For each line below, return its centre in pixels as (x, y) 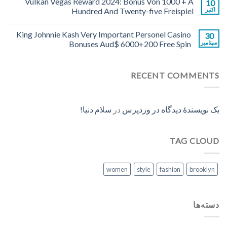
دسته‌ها (206, 204)
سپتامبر (209, 42)
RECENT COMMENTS (175, 75)
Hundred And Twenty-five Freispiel (133, 11)
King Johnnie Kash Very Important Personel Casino (104, 34)
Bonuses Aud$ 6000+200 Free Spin (130, 44)
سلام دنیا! (96, 109)
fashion (170, 169)
